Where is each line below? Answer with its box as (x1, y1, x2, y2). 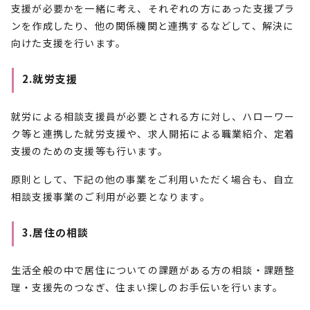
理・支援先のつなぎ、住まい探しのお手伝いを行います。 (11, 280, 284, 294)
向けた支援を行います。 (11, 36, 127, 50)
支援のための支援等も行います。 (11, 144, 168, 158)
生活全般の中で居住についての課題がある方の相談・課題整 (11, 263, 295, 277)
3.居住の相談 (22, 225, 89, 239)
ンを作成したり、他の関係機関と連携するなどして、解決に (11, 19, 294, 33)
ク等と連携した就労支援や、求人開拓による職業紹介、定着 (11, 127, 295, 140)
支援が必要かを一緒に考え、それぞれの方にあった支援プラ (11, 1, 295, 15)
